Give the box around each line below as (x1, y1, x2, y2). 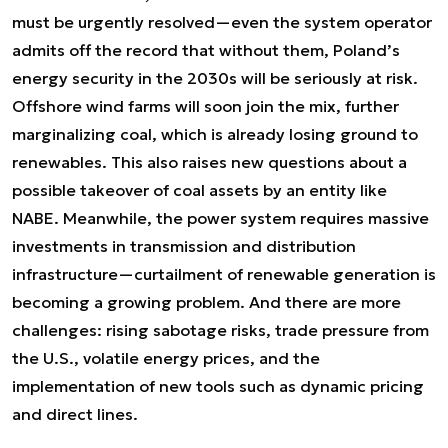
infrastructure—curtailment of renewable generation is (12, 264, 436, 284)
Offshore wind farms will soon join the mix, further (12, 96, 399, 116)
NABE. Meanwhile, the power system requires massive (12, 208, 429, 228)
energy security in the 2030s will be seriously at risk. (12, 68, 418, 88)
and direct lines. (12, 404, 138, 424)
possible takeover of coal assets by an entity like (12, 180, 387, 200)
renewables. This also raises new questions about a (12, 152, 407, 172)
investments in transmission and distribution (12, 236, 356, 256)
